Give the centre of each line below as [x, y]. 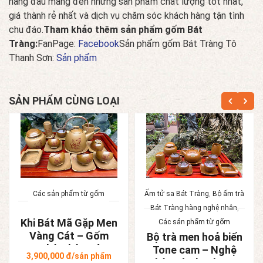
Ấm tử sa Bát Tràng [177, 193]
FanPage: [58, 43]
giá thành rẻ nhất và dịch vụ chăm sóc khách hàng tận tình [127, 15]
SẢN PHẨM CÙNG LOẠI [64, 100]
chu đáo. [26, 29]
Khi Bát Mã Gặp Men [69, 222]
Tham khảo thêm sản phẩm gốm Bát [123, 29]
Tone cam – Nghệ [194, 249]
